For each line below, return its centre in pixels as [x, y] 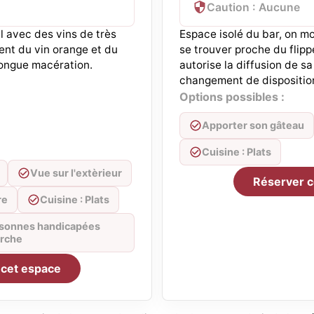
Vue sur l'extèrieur [76, 173]
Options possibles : [232, 97]
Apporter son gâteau [253, 125]
